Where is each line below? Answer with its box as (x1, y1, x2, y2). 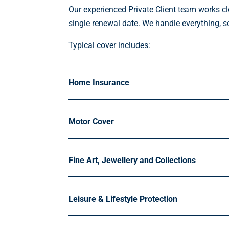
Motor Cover (68, 117, 114, 127)
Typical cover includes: (68, 40, 151, 50)
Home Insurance (68, 78, 130, 88)
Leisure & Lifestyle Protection (68, 194, 178, 204)
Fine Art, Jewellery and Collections (68, 155, 196, 166)
